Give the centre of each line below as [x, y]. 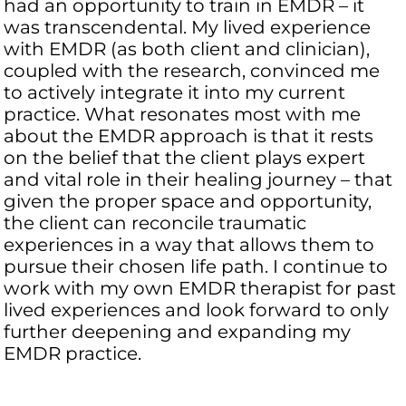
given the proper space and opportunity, [188, 202]
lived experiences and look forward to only [197, 310]
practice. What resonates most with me [183, 115]
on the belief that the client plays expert [185, 158]
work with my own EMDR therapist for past [200, 289]
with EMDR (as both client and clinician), [187, 49]
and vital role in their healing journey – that [198, 180]
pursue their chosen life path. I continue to [196, 267]
